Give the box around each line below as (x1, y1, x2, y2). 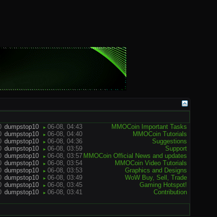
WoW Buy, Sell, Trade (125, 174, 187, 181)
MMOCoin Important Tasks (111, 123, 187, 130)
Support (165, 145, 187, 152)
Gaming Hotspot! (139, 181, 187, 188)
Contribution (154, 188, 187, 196)
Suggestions (152, 138, 187, 145)
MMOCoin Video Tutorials (115, 159, 187, 167)
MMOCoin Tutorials (133, 130, 187, 138)
